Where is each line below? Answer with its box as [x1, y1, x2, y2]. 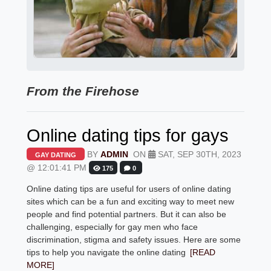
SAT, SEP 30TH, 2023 [155, 149, 242, 160]
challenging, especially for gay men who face [27, 222, 198, 232]
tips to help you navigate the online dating [27, 247, 186, 258]
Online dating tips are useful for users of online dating [27, 184, 232, 194]
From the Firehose [27, 83, 140, 98]
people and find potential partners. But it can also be [27, 209, 227, 220]
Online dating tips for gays [27, 125, 229, 145]
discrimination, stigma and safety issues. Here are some [27, 235, 241, 245]
